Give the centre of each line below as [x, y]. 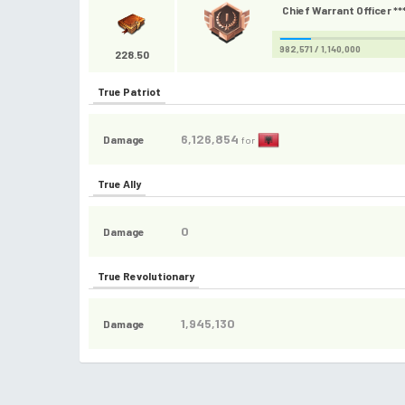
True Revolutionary [146, 276]
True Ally [119, 184]
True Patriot [129, 91]
